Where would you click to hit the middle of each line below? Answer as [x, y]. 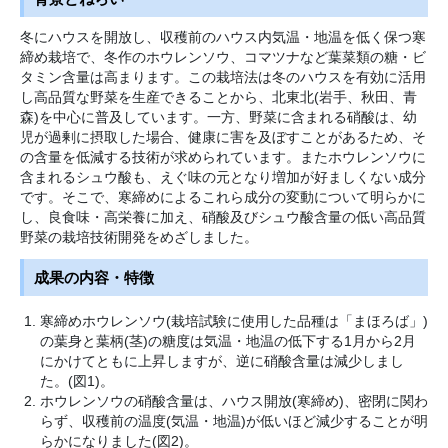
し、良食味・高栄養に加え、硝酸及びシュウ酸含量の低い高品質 [223, 217]
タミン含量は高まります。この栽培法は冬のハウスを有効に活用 [223, 77]
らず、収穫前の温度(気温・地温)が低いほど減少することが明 [234, 420]
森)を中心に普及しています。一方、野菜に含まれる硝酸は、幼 [218, 117]
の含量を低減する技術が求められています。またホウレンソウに [223, 157]
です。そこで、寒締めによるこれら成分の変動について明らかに [223, 197]
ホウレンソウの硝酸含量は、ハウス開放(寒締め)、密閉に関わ [234, 400]
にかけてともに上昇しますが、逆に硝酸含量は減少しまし [222, 360]
